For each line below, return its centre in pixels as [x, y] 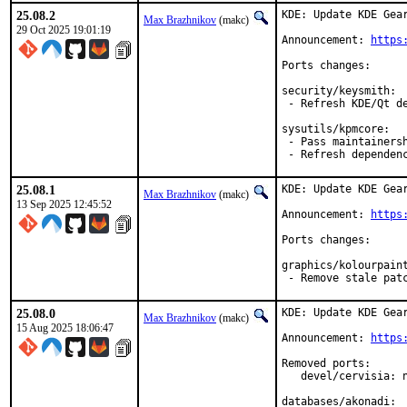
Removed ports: [326, 363]
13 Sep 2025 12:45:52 [64, 204]
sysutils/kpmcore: [336, 129]
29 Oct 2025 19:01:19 [64, 30]
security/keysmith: [339, 91]
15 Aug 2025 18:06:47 [65, 328]
